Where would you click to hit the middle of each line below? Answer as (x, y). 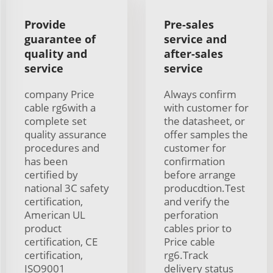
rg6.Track (186, 255)
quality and (56, 54)
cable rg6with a (60, 108)
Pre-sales (189, 25)
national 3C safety (67, 188)
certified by (51, 175)
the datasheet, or (204, 121)
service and (195, 39)
